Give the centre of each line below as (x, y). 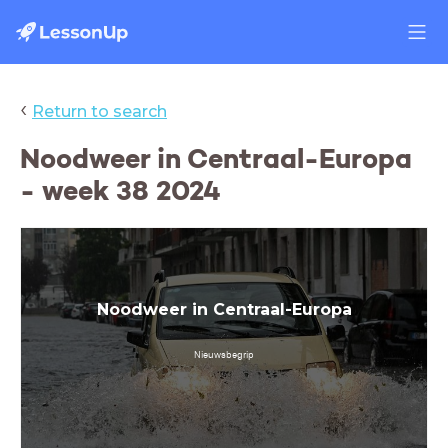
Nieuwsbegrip (224, 354)
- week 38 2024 (120, 191)
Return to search (99, 111)
